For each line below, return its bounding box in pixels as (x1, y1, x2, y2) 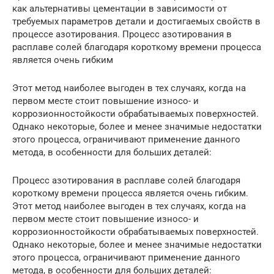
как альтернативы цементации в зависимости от (12, 3, 227, 15)
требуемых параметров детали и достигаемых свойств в (12, 16, 261, 28)
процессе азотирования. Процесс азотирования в (12, 29, 232, 40)
